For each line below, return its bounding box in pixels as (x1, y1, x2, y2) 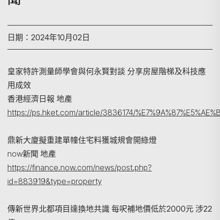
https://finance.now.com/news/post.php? (7, 163, 152, 172)
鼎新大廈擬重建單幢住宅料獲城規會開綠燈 (7, 135, 159, 145)
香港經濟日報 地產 (7, 94, 74, 104)
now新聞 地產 (7, 149, 58, 159)
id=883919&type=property (7, 176, 102, 186)
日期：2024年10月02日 (7, 32, 90, 42)
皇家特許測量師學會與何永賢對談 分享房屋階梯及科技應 (7, 66, 206, 76)
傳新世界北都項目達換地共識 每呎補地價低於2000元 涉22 (7, 204, 212, 214)
